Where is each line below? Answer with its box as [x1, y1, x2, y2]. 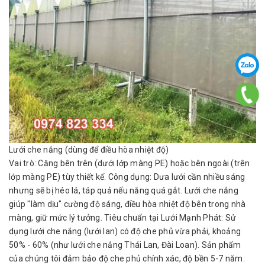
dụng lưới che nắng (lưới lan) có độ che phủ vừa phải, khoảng [9, 227, 241, 236]
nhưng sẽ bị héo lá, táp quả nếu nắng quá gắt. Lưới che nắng [9, 186, 238, 195]
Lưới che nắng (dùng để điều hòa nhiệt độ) [9, 145, 169, 154]
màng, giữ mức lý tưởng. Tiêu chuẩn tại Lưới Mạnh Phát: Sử [9, 213, 237, 222]
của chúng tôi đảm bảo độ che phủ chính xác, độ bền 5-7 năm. [9, 254, 245, 263]
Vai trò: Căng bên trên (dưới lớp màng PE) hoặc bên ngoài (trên [9, 159, 250, 168]
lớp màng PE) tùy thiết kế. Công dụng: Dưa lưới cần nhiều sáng [9, 172, 245, 182]
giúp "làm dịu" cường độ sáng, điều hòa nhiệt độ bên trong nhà [9, 199, 246, 209]
